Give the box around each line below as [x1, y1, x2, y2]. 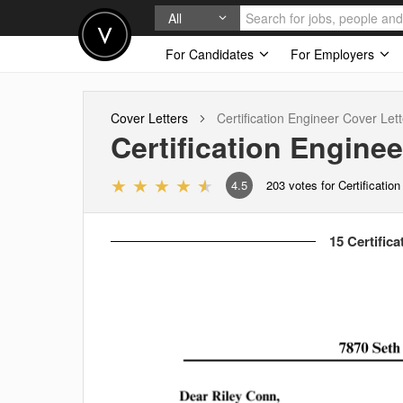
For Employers [291, 45, 378, 63]
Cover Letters [111, 109, 188, 127]
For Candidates [166, 45, 257, 63]
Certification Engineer [217, 109, 339, 127]
